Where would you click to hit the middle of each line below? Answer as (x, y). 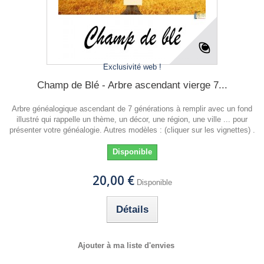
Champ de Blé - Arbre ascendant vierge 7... (132, 85)
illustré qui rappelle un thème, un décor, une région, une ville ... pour (132, 119)
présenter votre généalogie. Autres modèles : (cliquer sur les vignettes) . (132, 130)
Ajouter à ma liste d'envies (126, 245)
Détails (132, 209)
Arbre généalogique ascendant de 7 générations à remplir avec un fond (132, 109)
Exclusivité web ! (132, 67)
